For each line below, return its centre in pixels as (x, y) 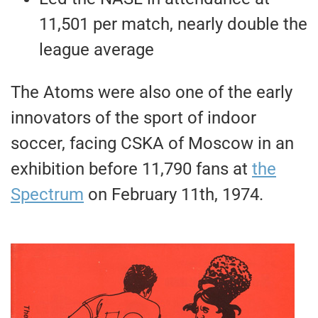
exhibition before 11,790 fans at (131, 169)
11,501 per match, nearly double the (173, 24)
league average (97, 50)
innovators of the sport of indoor (133, 118)
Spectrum (47, 195)
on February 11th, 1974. (174, 195)
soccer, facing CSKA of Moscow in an (152, 144)
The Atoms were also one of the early (152, 93)
